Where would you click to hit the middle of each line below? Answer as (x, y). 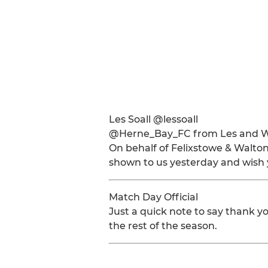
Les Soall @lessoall (153, 120)
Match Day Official (153, 197)
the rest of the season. (163, 226)
